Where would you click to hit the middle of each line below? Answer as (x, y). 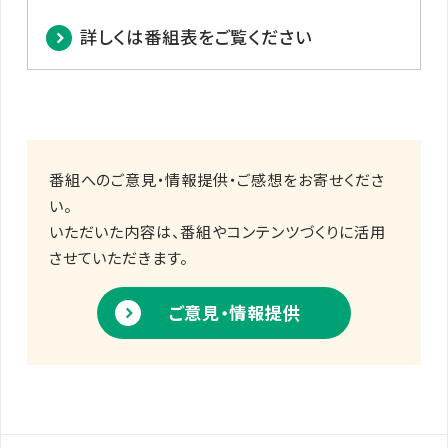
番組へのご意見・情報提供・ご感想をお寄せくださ (216, 178)
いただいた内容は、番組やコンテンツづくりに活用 (217, 230)
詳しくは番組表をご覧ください (196, 37)
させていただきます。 (118, 256)
